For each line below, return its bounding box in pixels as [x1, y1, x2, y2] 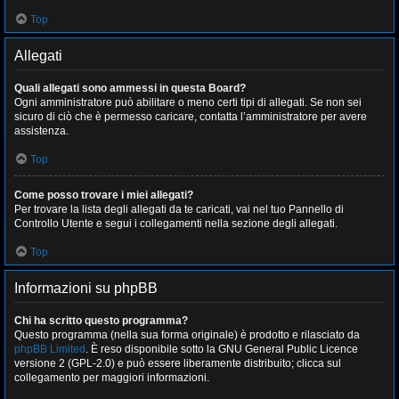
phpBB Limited [14, 343, 85, 355]
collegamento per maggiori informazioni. [14, 371, 209, 384]
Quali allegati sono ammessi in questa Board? [14, 82, 246, 94]
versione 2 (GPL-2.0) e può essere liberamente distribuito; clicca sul [14, 357, 341, 370]
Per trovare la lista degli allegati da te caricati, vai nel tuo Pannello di [14, 203, 344, 216]
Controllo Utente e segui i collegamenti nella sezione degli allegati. [14, 217, 338, 230]
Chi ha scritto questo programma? [14, 314, 188, 327]
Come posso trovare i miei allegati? [14, 189, 193, 201]
